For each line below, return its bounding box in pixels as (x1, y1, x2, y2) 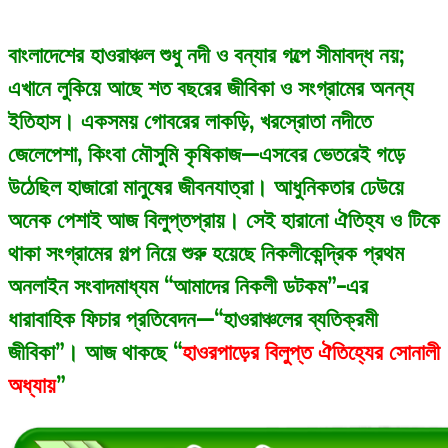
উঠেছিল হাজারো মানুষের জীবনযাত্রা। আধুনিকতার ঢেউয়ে (8, 171, 404, 201)
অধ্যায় (8, 369, 56, 399)
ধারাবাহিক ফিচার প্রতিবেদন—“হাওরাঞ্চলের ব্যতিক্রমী (8, 303, 378, 333)
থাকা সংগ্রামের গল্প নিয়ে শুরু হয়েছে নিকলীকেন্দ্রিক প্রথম (8, 237, 404, 267)
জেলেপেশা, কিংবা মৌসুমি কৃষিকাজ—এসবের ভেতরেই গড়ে (8, 138, 405, 168)
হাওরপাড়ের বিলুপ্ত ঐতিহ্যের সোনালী (182, 336, 440, 366)
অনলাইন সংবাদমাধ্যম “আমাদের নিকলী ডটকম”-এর (8, 270, 368, 300)
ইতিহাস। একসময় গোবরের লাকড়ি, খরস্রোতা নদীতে (8, 105, 372, 135)
